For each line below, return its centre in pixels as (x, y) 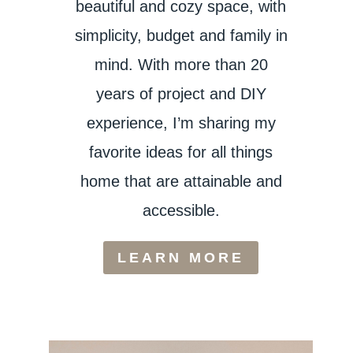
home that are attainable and (181, 181)
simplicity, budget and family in (181, 35)
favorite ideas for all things (181, 152)
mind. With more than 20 (181, 64)
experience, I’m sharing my (181, 123)
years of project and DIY (181, 93)
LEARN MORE (181, 258)
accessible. (181, 210)
